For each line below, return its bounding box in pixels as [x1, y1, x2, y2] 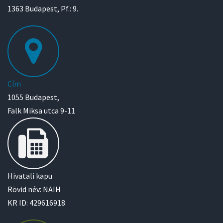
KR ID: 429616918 [7, 198, 65, 208]
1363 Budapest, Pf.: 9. [7, 3, 78, 14]
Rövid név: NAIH [7, 184, 61, 195]
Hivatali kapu [7, 171, 52, 181]
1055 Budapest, [7, 92, 59, 103]
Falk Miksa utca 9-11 [7, 106, 75, 116]
